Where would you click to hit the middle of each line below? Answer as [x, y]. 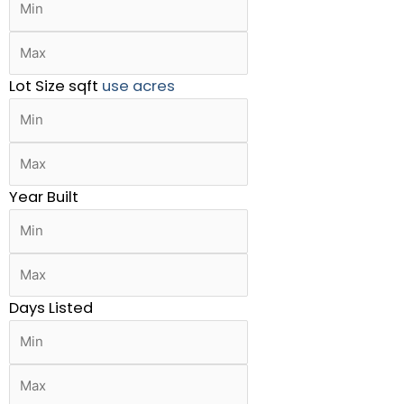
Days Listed [51, 308]
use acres [138, 86]
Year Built [44, 197]
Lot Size [37, 86]
